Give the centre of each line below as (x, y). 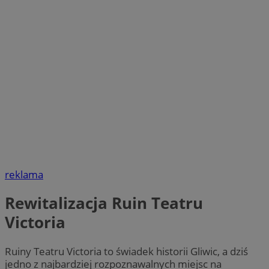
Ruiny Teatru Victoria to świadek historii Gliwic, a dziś (126, 251)
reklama (24, 175)
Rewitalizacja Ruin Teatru (104, 203)
